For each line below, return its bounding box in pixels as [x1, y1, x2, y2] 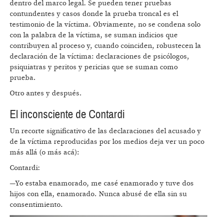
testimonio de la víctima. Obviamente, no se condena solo [10, 19, 201, 29]
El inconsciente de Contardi [10, 107, 124, 122]
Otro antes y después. [10, 88, 82, 98]
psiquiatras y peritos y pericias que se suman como [10, 62, 178, 72]
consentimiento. [10, 200, 63, 209]
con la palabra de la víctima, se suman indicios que [10, 30, 178, 40]
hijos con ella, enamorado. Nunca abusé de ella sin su [10, 189, 187, 199]
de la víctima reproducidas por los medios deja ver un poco [10, 137, 204, 146]
